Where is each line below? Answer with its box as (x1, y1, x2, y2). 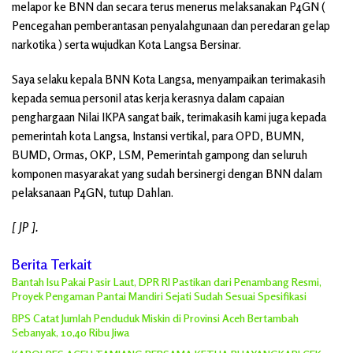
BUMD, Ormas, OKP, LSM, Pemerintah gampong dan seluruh (12, 147, 307, 163)
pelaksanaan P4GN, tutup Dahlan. (12, 185, 173, 201)
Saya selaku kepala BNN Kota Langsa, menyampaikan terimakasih (12, 72, 325, 87)
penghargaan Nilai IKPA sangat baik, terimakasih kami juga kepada (12, 110, 326, 125)
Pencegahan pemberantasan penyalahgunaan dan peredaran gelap (12, 18, 330, 34)
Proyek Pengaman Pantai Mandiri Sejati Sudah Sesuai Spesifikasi (12, 289, 307, 303)
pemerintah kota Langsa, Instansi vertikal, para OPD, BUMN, (12, 128, 304, 144)
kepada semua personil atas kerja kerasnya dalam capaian (12, 91, 284, 106)
